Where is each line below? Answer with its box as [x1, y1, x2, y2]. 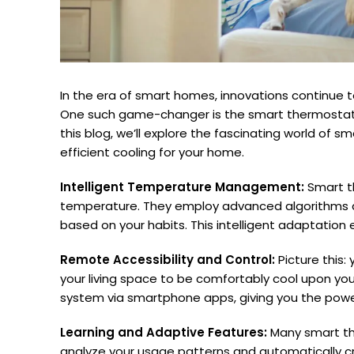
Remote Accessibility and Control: [60, 250, 275, 268]
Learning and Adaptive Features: [60, 323, 267, 341]
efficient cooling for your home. [60, 143, 244, 160]
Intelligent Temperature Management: [60, 178, 304, 195]
